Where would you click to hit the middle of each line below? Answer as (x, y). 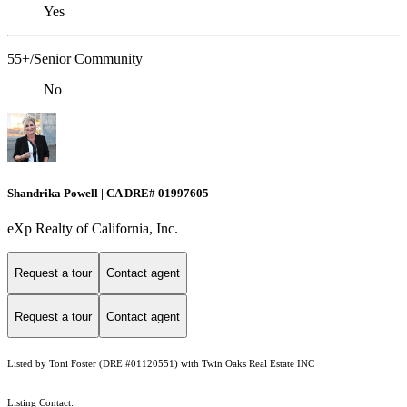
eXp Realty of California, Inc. (93, 228)
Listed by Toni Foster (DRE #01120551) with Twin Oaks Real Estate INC (161, 364)
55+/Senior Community (75, 59)
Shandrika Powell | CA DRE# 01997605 (108, 193)
